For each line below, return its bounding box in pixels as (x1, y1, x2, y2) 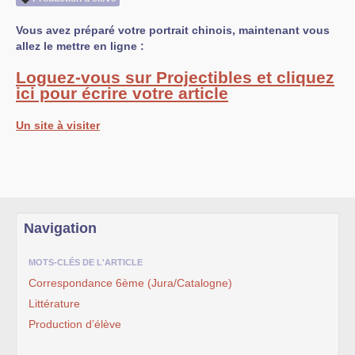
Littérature (29, 297, 80, 310)
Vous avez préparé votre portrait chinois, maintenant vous (16, 24, 330, 36)
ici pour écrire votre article (16, 84, 228, 102)
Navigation (24, 220, 97, 236)
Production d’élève (29, 318, 121, 330)
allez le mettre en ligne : (16, 40, 144, 52)
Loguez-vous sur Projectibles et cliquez (16, 68, 334, 86)
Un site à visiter (16, 119, 100, 132)
